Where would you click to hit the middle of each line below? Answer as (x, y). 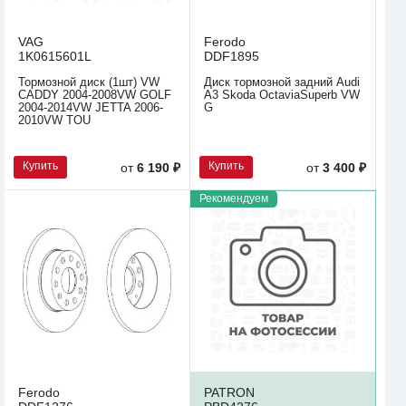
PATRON (229, 392)
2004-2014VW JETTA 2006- (91, 108)
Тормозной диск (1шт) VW (89, 82)
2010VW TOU (54, 121)
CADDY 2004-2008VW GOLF (95, 95)
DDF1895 (232, 57)
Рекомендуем (234, 198)
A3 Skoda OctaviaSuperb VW (282, 95)
